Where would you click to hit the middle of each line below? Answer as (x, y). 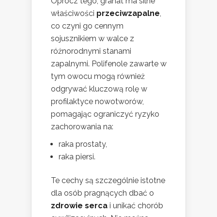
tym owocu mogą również (98, 77)
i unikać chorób (135, 206)
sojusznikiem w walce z (93, 39)
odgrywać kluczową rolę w (99, 89)
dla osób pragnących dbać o (102, 193)
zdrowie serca (79, 206)
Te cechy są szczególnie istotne (108, 181)
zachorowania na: (82, 127)
